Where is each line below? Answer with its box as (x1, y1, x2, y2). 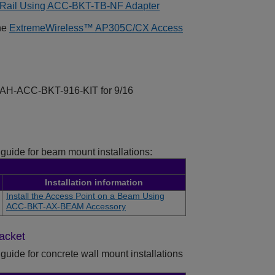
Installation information (45, 177, 143, 188)
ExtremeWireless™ (9, 23, 93, 34)
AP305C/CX (95, 23, 149, 34)
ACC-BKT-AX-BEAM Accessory (6, 201, 126, 212)
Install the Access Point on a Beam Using (6, 191, 165, 201)
